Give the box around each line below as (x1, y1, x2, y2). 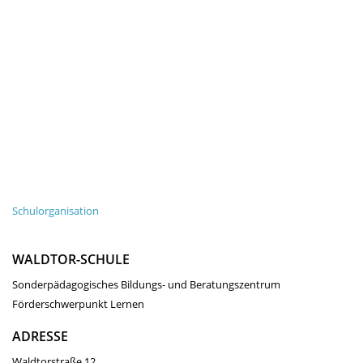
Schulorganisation (12, 203, 99, 218)
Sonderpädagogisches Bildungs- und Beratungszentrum (12, 277, 280, 292)
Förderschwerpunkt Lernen (12, 297, 144, 311)
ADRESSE (12, 327, 68, 345)
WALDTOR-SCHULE (12, 250, 130, 268)
